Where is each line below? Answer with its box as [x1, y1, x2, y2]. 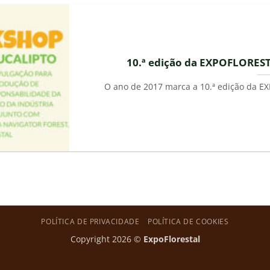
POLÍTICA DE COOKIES [147, 216, 229, 227]
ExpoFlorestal [143, 233, 200, 245]
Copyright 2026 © [70, 233, 143, 245]
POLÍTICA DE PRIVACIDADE [41, 216, 140, 227]
